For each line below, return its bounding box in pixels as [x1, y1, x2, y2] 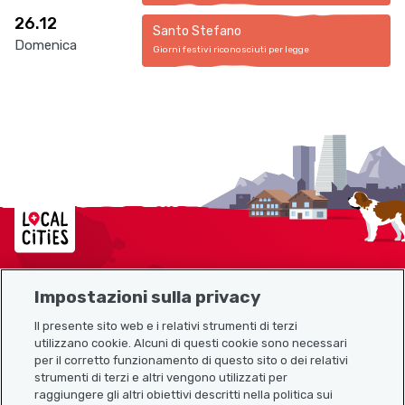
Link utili [14, 351, 72, 367]
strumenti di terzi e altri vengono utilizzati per [34, 370, 288, 384]
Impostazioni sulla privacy [34, 286, 261, 307]
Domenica [14, 37, 77, 53]
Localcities [14, 195, 98, 216]
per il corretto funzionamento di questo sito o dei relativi [34, 353, 349, 367]
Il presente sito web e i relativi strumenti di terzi [34, 318, 298, 333]
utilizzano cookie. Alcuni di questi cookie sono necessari [34, 335, 348, 350]
